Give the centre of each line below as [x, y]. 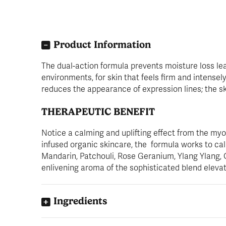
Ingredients [80, 201]
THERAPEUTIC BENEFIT [98, 112]
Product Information [102, 44]
